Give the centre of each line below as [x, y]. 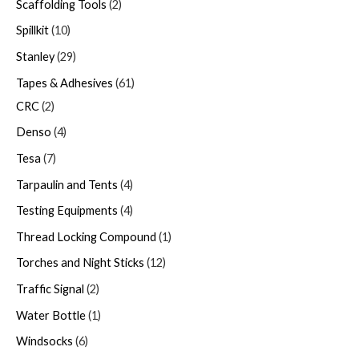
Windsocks [44, 341]
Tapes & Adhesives [65, 83]
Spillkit [32, 30]
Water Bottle [51, 315]
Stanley [35, 56]
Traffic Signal [50, 289]
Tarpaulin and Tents [67, 184]
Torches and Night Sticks [80, 263]
